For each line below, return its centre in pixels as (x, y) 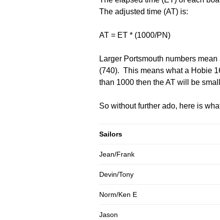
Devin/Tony (116, 174)
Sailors (111, 134)
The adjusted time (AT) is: (144, 11)
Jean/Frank (117, 154)
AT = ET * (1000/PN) (135, 35)
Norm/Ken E (118, 194)
